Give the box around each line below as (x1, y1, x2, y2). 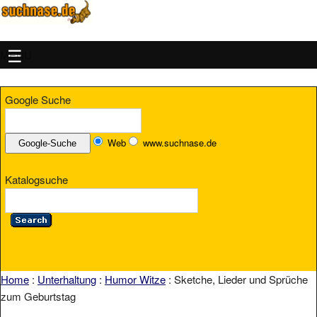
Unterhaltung (38, 272, 96, 287)
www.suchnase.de (142, 136, 217, 150)
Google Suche (5, 92, 71, 108)
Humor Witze (105, 272, 166, 287)
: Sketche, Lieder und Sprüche (166, 272, 308, 287)
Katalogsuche (5, 171, 68, 187)
